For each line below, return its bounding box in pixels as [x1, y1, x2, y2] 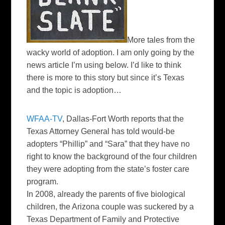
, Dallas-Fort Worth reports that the [62, 114, 184, 123]
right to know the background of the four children [27, 152, 197, 161]
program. [27, 177, 59, 186]
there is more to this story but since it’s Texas [27, 73, 185, 82]
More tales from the [127, 35, 195, 44]
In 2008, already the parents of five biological [27, 189, 186, 198]
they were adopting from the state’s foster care [27, 164, 190, 173]
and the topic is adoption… [27, 85, 122, 94]
